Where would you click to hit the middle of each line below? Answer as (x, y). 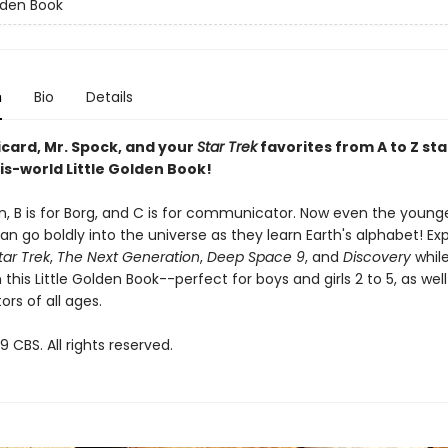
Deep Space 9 (255, 257)
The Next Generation (128, 257)
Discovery (378, 257)
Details (109, 97)
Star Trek (226, 147)
